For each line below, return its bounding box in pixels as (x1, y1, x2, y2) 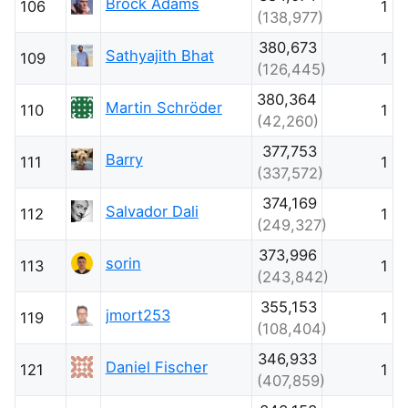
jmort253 (105, 305, 170, 324)
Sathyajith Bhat (105, 46, 214, 65)
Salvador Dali (105, 201, 199, 220)
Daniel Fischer (105, 357, 208, 376)
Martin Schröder (105, 97, 222, 117)
